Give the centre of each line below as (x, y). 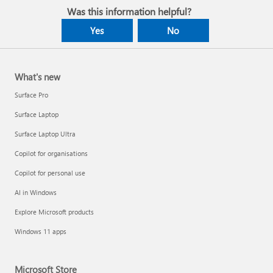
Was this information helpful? (129, 12)
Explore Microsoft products (54, 212)
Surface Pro (31, 95)
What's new (37, 77)
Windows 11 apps (41, 232)
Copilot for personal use (50, 173)
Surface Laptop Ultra (45, 134)
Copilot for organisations (51, 154)
